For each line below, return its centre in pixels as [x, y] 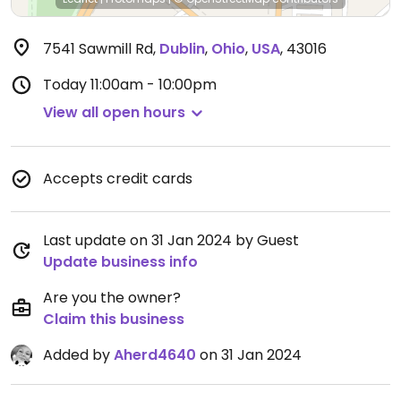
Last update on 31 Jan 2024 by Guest [171, 240]
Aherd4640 [155, 355]
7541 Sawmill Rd [98, 49]
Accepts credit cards [118, 179]
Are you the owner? [112, 298]
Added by [78, 355]
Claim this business [114, 319]
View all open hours [114, 112]
